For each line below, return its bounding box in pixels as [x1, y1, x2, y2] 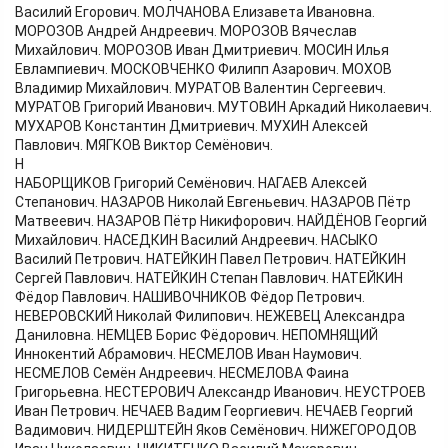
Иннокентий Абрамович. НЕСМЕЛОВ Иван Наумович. [15, 346, 362, 363]
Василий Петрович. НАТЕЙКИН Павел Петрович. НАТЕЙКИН [15, 251, 406, 268]
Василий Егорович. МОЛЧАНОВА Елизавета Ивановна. [15, 4, 375, 21]
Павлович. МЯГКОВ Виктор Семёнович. [15, 137, 273, 154]
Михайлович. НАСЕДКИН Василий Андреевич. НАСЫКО [15, 232, 378, 249]
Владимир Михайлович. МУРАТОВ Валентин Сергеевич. [15, 80, 386, 97]
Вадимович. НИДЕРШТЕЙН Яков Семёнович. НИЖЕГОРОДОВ [15, 422, 417, 439]
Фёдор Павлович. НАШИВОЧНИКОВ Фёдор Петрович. [15, 289, 365, 306]
